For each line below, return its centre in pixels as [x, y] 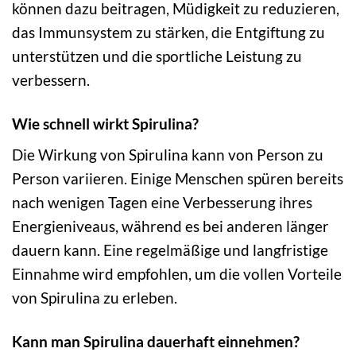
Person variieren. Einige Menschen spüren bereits [178, 179]
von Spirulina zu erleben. [95, 298]
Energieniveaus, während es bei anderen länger [170, 226]
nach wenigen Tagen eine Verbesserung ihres [162, 203]
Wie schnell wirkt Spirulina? [105, 123]
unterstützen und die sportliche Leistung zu [157, 56]
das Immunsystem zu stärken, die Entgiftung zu [168, 32]
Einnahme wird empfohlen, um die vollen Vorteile [177, 274]
